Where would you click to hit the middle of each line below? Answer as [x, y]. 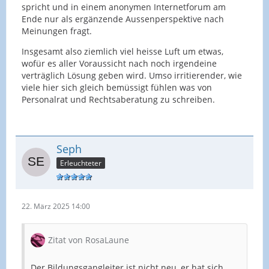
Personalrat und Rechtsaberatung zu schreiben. [118, 99]
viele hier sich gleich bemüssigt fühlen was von [117, 87]
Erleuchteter [81, 163]
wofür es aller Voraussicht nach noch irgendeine [119, 63]
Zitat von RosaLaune [89, 240]
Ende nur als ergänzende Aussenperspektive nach [123, 19]
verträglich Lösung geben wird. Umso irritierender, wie [132, 75]
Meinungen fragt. [57, 31]
